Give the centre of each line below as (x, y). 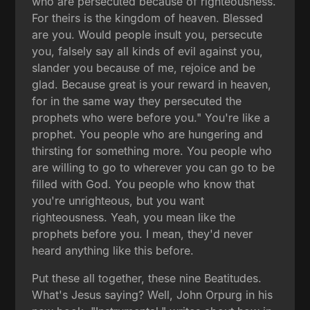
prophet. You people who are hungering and (148, 134)
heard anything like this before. (113, 250)
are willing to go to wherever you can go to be (154, 167)
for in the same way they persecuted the (137, 101)
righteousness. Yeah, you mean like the (134, 217)
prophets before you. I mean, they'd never (143, 234)
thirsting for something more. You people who (152, 151)
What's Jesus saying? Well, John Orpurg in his (153, 294)
